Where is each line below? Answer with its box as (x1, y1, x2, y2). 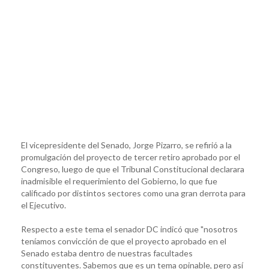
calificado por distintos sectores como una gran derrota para (21, 187, 246, 198)
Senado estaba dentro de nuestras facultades (21, 247, 193, 258)
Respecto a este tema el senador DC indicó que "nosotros (21, 223, 238, 234)
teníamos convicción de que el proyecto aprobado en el (21, 235, 226, 246)
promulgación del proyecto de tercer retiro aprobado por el (21, 151, 240, 162)
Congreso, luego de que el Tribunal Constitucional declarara (21, 163, 244, 174)
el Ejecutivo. (21, 199, 66, 210)
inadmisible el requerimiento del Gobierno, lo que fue (21, 175, 217, 186)
